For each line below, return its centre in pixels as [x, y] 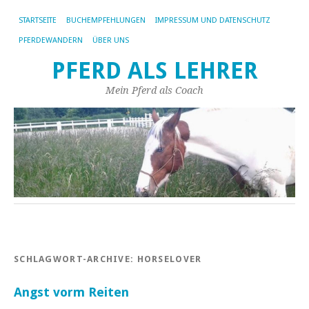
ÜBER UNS [111, 40]
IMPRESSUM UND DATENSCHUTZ [213, 20]
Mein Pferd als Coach [154, 90]
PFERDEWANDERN [51, 40]
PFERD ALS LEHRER [154, 71]
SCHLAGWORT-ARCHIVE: [76, 259]
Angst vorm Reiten [71, 292]
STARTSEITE [38, 20]
